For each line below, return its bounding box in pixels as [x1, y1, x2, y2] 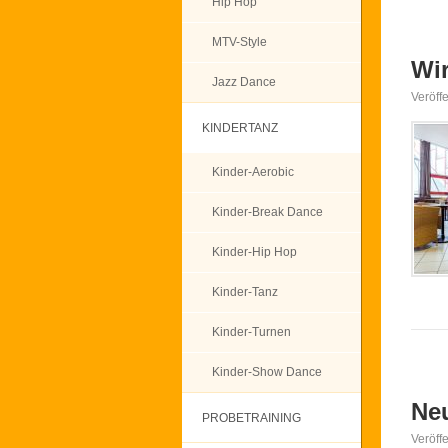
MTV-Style [212, 35, 267, 49]
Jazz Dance [212, 75, 276, 89]
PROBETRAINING [202, 411, 301, 425]
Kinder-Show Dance [212, 365, 322, 379]
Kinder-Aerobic [212, 165, 294, 179]
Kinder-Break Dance [212, 205, 323, 219]
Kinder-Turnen [212, 325, 291, 339]
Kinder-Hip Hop [212, 245, 297, 259]
